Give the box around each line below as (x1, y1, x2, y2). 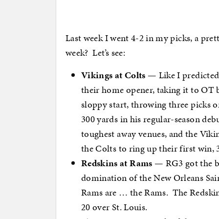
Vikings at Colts (81, 68, 146, 82)
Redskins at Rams (81, 156, 153, 170)
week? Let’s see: (66, 46, 125, 60)
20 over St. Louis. (81, 200, 148, 214)
